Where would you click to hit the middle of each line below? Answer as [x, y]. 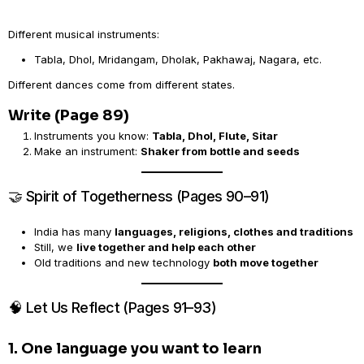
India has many [74, 232]
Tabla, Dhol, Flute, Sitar [215, 136]
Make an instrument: [87, 151]
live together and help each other [166, 247]
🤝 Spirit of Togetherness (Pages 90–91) [139, 196]
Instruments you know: [93, 136]
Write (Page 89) [69, 115]
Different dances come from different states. [121, 84]
